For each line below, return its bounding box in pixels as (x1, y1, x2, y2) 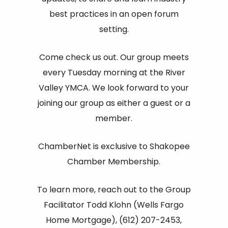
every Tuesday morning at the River (42, 66, 185, 78)
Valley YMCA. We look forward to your (39, 81, 189, 94)
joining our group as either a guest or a (37, 97, 190, 109)
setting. (99, 23, 129, 35)
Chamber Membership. (67, 155, 161, 167)
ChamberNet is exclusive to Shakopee (38, 140, 190, 152)
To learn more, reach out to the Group (37, 183, 191, 195)
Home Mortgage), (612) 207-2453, (46, 214, 182, 226)
